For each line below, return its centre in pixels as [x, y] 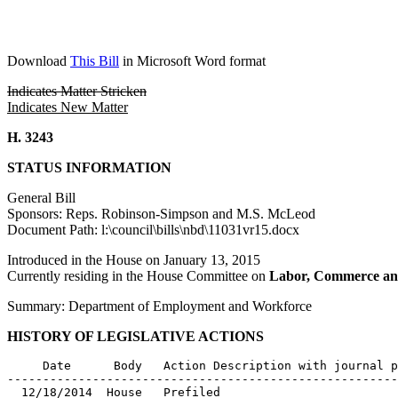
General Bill [41, 198]
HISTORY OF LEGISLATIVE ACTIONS [135, 336]
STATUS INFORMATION [89, 167]
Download [39, 61]
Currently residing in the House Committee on [138, 276]
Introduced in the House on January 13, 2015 [134, 260]
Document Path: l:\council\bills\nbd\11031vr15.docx [153, 230]
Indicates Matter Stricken [77, 91]
